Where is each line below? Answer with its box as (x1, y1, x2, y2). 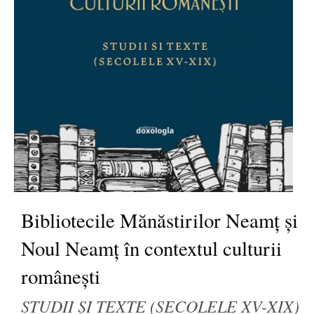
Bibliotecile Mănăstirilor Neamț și (21, 206, 298, 233)
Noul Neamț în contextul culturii (21, 234, 282, 261)
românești (21, 262, 100, 289)
